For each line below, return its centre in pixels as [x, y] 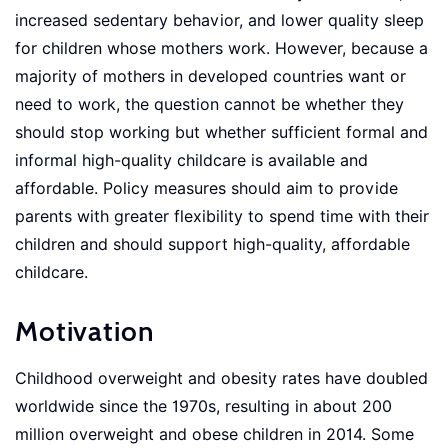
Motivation [85, 331]
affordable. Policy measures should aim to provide [206, 188]
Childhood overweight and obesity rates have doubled [221, 378]
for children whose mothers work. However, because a [221, 48]
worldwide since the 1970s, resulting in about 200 [203, 406]
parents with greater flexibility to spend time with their [222, 216]
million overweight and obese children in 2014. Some [214, 434]
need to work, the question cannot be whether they [209, 104]
